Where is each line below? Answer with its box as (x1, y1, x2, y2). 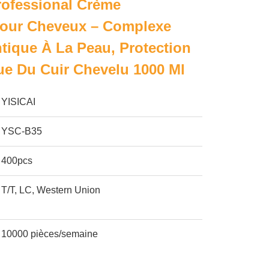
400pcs (1, 156, 33, 166)
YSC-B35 (1, 126, 43, 136)
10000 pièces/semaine (1, 229, 98, 239)
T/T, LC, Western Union (1, 185, 101, 195)
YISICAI (1, 97, 36, 107)
